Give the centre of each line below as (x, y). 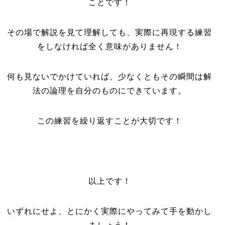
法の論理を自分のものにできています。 (110, 91)
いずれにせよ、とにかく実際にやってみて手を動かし (110, 211)
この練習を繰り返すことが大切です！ (109, 121)
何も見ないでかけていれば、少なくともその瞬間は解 (110, 77)
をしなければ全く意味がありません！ (109, 46)
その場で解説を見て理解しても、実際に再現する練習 (110, 32)
